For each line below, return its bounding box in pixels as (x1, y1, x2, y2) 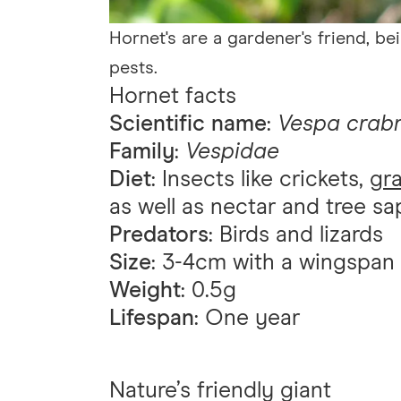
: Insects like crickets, (151, 167, 370, 191)
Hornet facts (109, 84, 236, 107)
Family (109, 140, 175, 163)
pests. (109, 58, 158, 77)
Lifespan (109, 306, 194, 329)
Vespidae (185, 140, 279, 163)
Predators (109, 223, 209, 246)
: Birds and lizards (209, 223, 383, 246)
